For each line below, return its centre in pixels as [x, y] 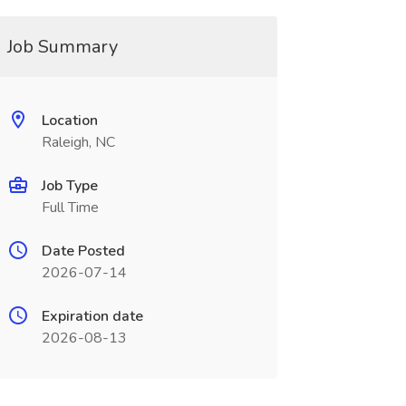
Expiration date [92, 316]
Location [69, 121]
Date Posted [83, 251]
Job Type [69, 186]
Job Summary [62, 47]
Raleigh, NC [78, 142]
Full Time [70, 208]
